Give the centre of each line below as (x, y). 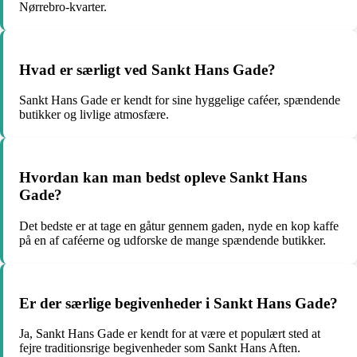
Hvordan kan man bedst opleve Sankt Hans (163, 178)
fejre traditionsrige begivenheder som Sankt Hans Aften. (160, 348)
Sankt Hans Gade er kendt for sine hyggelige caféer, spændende (180, 100)
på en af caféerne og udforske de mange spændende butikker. (173, 240)
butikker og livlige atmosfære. (94, 115)
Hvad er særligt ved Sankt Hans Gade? (147, 69)
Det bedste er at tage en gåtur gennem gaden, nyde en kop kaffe (179, 226)
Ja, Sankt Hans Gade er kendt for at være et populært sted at (170, 334)
